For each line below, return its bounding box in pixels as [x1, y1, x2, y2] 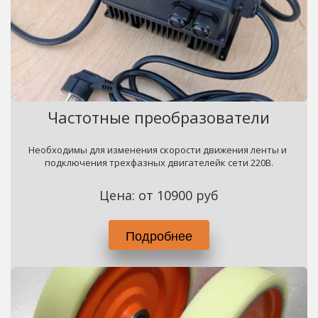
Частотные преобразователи [48, 106, 270, 128]
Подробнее [126, 226, 192, 244]
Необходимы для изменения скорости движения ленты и [28, 143, 287, 156]
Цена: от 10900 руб [99, 187, 219, 204]
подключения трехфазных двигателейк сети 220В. [45, 156, 273, 169]
